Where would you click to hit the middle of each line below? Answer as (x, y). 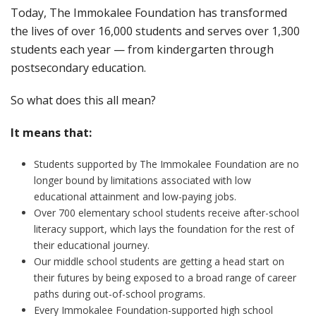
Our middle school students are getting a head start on (159, 262)
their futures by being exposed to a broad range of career (165, 278)
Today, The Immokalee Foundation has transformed (149, 13)
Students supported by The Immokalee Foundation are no (166, 164)
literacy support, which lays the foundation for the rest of (164, 229)
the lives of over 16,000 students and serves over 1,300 (155, 31)
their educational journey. (91, 245)
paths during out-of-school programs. (119, 294)
